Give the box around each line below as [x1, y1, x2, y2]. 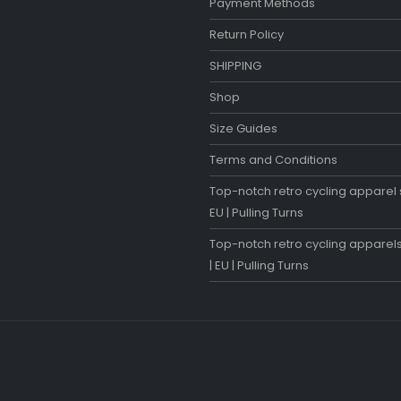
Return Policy [209, 26, 284, 44]
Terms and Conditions [209, 151, 337, 169]
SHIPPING [209, 57, 261, 75]
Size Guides [209, 120, 277, 138]
